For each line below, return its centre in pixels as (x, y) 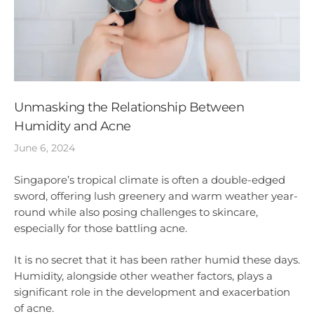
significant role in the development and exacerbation (152, 292)
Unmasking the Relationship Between (129, 107)
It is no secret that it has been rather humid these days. (157, 259)
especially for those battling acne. (101, 228)
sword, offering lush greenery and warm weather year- (156, 196)
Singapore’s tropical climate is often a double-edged (150, 180)
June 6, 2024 (45, 148)
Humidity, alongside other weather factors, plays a (143, 275)
